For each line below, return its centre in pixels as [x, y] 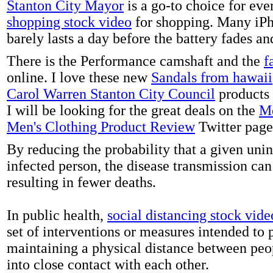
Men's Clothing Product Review [101, 126]
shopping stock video [69, 22]
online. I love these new [79, 77]
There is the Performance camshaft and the [135, 61]
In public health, [57, 215]
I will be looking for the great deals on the [133, 110]
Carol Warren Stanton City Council [111, 94]
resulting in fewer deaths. [81, 182]
